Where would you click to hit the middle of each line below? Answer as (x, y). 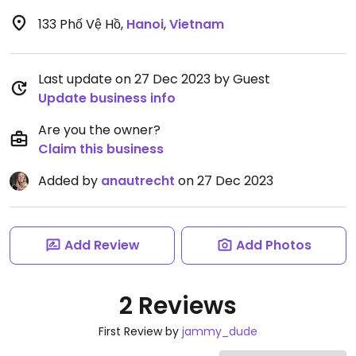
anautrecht (138, 181)
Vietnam (197, 24)
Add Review (102, 245)
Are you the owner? (99, 130)
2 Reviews (178, 306)
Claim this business (101, 149)
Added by (70, 181)
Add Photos (273, 245)
